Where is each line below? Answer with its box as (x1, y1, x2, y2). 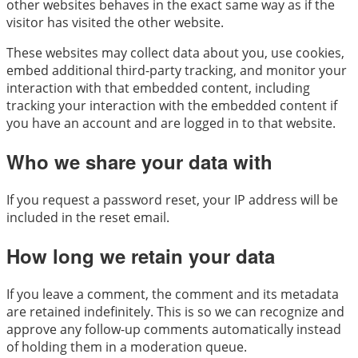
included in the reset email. (6, 209, 169, 227)
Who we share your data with (6, 148, 272, 176)
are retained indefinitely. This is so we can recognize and (6, 303, 344, 321)
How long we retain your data (6, 242, 275, 270)
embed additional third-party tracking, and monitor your (6, 62, 347, 80)
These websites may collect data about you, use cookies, (6, 44, 344, 62)
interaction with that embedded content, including (6, 79, 310, 97)
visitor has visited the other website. (6, 14, 224, 32)
